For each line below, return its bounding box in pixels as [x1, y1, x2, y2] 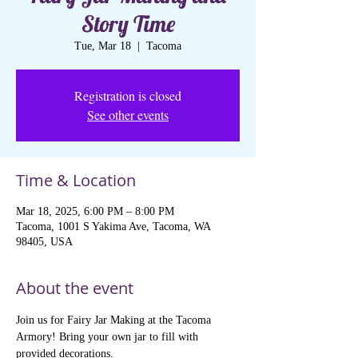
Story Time [81, 10, 175, 38]
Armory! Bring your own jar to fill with [16, 331, 201, 344]
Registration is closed [74, 87, 181, 105]
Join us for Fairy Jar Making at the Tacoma [16, 314, 214, 327]
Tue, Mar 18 [74, 40, 131, 53]
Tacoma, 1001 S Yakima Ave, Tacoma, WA [16, 221, 210, 233]
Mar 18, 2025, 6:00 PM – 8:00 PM [16, 205, 174, 218]
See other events [87, 106, 169, 124]
